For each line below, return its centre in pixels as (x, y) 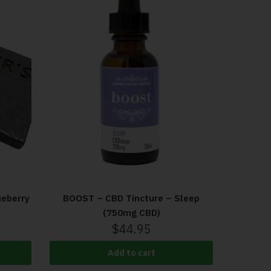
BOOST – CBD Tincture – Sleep (132, 198)
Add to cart (131, 253)
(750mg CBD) (131, 213)
